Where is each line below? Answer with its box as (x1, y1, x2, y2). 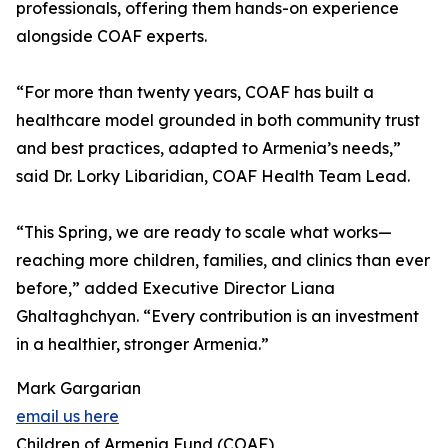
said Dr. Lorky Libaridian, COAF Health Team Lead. (16, 166, 410, 187)
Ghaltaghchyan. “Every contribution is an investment (16, 306, 419, 327)
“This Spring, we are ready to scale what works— (16, 222, 392, 243)
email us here (16, 406, 119, 427)
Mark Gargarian (16, 378, 141, 399)
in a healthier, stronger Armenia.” (16, 334, 269, 355)
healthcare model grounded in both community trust (16, 110, 420, 131)
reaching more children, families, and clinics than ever (16, 250, 430, 271)
